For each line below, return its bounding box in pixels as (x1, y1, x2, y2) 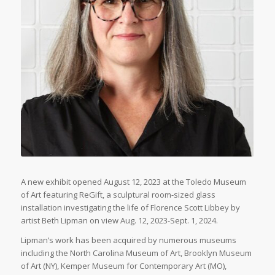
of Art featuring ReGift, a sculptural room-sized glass (20, 188, 215, 200)
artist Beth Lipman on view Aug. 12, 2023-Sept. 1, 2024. (20, 214, 218, 226)
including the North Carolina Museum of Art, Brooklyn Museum (20, 247, 252, 258)
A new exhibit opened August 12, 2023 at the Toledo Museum (20, 176, 246, 187)
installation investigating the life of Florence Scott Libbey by (20, 201, 240, 213)
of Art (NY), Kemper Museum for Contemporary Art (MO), (20, 260, 227, 271)
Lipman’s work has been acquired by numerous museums (20, 234, 236, 246)
